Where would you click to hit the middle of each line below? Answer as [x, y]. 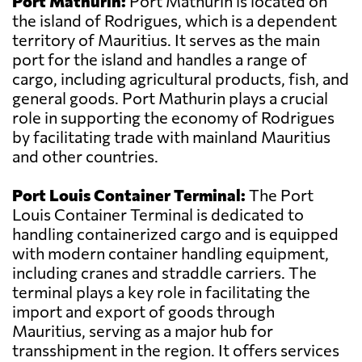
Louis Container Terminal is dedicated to [158, 215]
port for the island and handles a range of [160, 59]
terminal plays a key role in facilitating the [161, 292]
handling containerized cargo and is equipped [175, 234]
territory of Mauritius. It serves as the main [166, 40]
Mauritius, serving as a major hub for [143, 331]
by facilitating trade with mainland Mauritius [171, 137]
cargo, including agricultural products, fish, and [181, 79]
